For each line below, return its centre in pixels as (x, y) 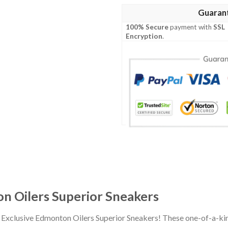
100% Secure (147, 27)
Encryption (144, 36)
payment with (191, 27)
